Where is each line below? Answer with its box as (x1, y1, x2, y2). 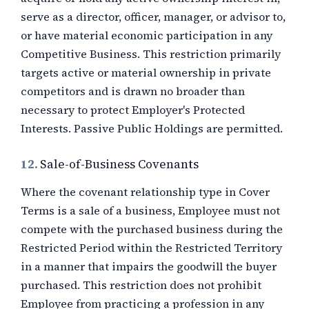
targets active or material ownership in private (21, 65, 271, 80)
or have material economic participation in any (21, 28, 272, 43)
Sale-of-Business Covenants (40, 156, 199, 172)
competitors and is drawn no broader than (21, 83, 245, 99)
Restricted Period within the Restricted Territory (21, 240, 282, 255)
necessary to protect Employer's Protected (21, 102, 245, 117)
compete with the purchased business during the (21, 221, 283, 237)
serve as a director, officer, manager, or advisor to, (21, 9, 286, 24)
